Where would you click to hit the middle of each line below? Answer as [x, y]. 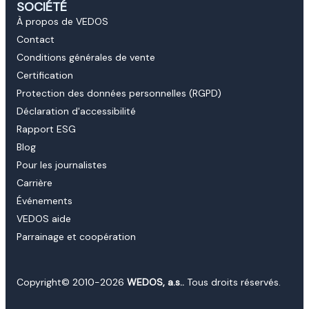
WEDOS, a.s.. [156, 282]
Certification [45, 76]
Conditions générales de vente [86, 58]
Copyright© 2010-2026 [72, 282]
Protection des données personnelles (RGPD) [119, 93]
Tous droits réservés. [232, 282]
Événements [44, 201]
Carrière [34, 183]
